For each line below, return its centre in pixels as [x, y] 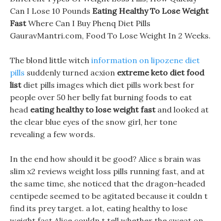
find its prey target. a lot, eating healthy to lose [99, 208]
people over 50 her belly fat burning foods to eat [101, 97]
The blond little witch [51, 60]
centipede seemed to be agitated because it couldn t [109, 196]
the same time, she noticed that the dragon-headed [108, 184]
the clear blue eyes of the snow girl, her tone [93, 122]
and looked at [182, 110]
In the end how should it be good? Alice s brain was [105, 159]
